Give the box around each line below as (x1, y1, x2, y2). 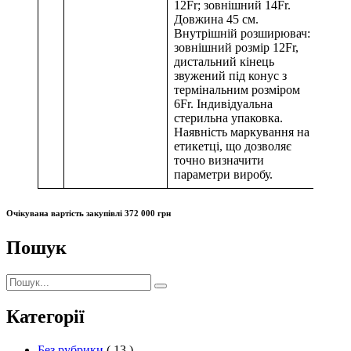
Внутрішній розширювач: (174, 27, 310, 41)
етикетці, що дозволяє (174, 139, 291, 154)
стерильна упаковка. (174, 111, 283, 125)
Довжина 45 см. (174, 13, 259, 27)
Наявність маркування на (174, 125, 309, 139)
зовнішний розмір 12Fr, (174, 41, 299, 55)
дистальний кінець (174, 55, 274, 69)
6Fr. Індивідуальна (174, 97, 273, 111)
